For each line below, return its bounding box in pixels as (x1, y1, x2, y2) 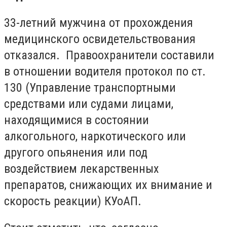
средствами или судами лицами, (4, 96, 173, 111)
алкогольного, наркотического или (4, 129, 186, 143)
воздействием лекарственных (4, 161, 159, 176)
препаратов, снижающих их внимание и (4, 177, 212, 192)
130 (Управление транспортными (4, 80, 176, 95)
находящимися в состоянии (4, 112, 149, 127)
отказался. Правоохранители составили (4, 48, 214, 62)
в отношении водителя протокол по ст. (4, 64, 206, 79)
